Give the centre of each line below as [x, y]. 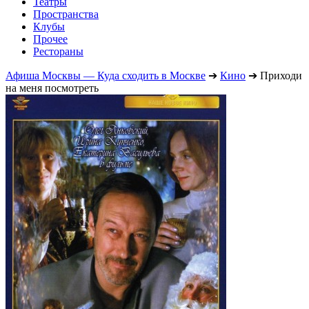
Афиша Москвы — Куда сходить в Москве [106, 75]
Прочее [50, 39]
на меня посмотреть [52, 88]
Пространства [66, 14]
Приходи [281, 75]
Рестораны [58, 51]
